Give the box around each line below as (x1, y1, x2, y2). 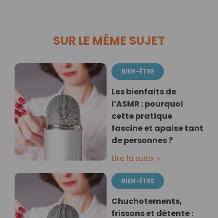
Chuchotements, (111, 196, 182, 207)
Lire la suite (111, 153, 153, 164)
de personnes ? (111, 135, 173, 146)
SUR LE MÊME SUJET (53, 33, 165, 49)
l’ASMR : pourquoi (111, 98, 183, 110)
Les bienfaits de (111, 86, 176, 98)
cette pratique (111, 110, 172, 122)
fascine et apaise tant (111, 123, 203, 134)
